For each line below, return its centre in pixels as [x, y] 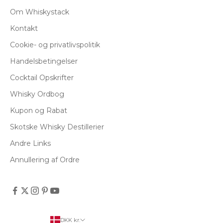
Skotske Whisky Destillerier [57, 127]
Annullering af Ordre [45, 160]
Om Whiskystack [40, 12]
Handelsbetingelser [44, 61]
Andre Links [30, 143]
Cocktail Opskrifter [42, 77]
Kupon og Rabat [39, 110]
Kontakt [24, 28]
